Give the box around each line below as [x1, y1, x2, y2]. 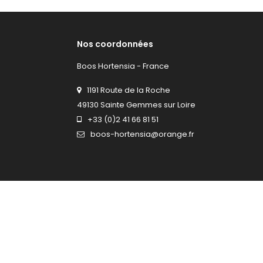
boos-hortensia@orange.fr [90, 128, 194, 140]
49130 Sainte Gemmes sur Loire [77, 99, 195, 110]
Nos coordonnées [77, 38, 153, 50]
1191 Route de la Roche [87, 84, 170, 96]
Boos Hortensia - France [77, 60, 169, 72]
